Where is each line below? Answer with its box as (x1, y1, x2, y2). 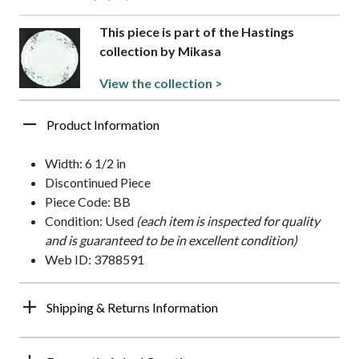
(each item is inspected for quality (136, 213, 320, 229)
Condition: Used (45, 213, 136, 229)
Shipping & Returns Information (46, 300, 218, 316)
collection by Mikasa (99, 43, 221, 59)
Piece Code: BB (45, 194, 131, 210)
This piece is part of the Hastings (99, 24, 294, 40)
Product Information (46, 117, 159, 133)
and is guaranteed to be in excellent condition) (45, 232, 297, 248)
